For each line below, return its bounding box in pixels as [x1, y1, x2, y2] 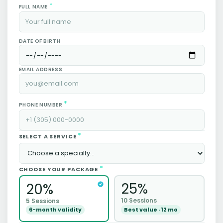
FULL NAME [18, 3, 49, 11]
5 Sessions [26, 196, 59, 205]
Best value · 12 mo [124, 205, 178, 214]
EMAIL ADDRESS [18, 66, 63, 74]
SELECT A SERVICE [18, 132, 78, 141]
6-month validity [29, 206, 82, 214]
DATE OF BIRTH [18, 37, 61, 45]
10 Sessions [121, 196, 157, 205]
